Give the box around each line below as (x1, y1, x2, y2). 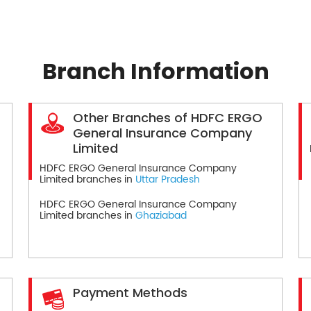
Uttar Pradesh (135, 171, 200, 187)
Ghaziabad (135, 207, 187, 224)
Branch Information (42, 55, 269, 87)
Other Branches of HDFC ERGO (72, 108, 262, 126)
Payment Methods (72, 283, 187, 301)
